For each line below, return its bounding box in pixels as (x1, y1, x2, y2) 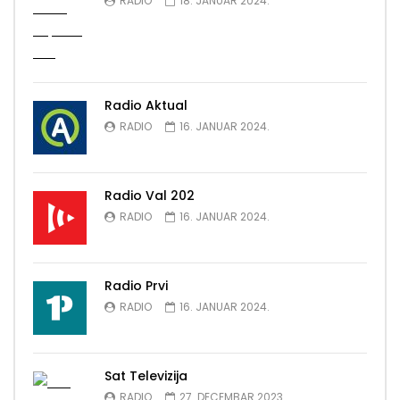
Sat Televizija (104, 366, 187, 385)
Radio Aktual (104, 96, 187, 114)
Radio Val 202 (104, 186, 195, 204)
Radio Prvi (104, 276, 168, 295)
